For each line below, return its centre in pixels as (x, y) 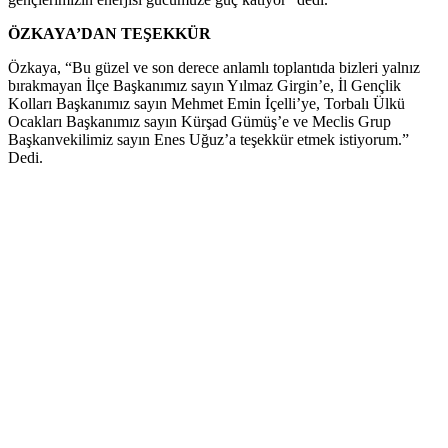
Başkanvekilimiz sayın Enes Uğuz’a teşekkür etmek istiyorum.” (208, 139)
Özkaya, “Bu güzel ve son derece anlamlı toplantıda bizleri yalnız (214, 67)
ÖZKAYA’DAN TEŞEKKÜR (109, 33)
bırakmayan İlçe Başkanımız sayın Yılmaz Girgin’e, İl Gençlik (204, 85)
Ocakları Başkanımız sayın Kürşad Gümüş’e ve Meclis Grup (199, 121)
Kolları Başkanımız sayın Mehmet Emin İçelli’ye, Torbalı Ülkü (206, 103)
